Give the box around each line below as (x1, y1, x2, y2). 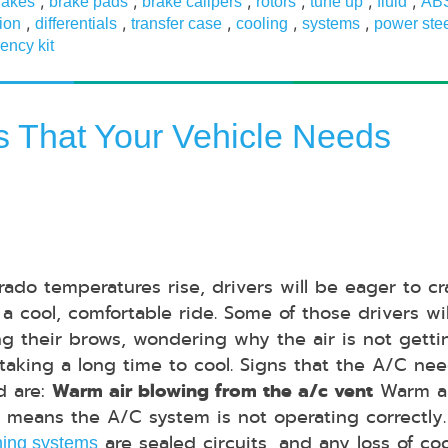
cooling (236, 15, 288, 33)
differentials (35, 15, 117, 33)
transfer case (131, 15, 222, 33)
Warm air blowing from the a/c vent (51, 377, 373, 404)
